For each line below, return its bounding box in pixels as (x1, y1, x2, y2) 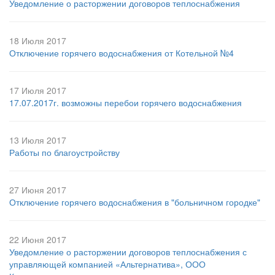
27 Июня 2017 (9, 184, 66, 196)
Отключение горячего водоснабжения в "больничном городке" (9, 196, 260, 209)
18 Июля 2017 (9, 34, 66, 47)
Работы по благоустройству (9, 146, 120, 159)
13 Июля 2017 (9, 134, 66, 147)
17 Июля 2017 (9, 84, 66, 97)
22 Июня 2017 (9, 233, 66, 246)
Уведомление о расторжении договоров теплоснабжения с (9, 246, 247, 258)
